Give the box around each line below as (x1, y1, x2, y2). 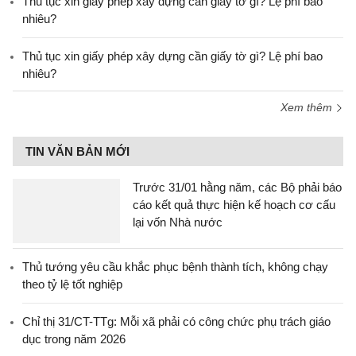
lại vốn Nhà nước (133, 215, 222, 229)
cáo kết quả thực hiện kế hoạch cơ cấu (133, 198, 335, 211)
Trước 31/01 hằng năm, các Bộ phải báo (133, 180, 342, 194)
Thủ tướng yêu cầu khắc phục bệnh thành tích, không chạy (22, 260, 328, 273)
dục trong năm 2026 (22, 332, 126, 346)
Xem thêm (281, 101, 335, 114)
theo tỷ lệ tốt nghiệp (22, 277, 122, 291)
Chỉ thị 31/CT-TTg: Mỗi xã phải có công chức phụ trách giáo (22, 315, 331, 328)
